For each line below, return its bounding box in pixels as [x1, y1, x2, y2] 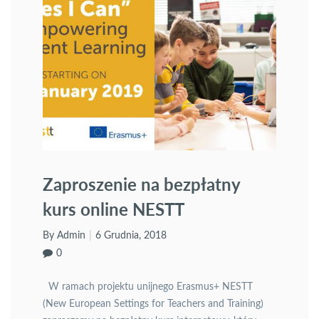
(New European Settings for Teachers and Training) [43, 299, 263, 309]
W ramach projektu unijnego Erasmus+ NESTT [43, 282, 253, 292]
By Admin [43, 231, 85, 241]
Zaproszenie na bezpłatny [43, 174, 240, 194]
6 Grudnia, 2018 [95, 231, 167, 241]
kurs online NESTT [43, 199, 184, 219]
